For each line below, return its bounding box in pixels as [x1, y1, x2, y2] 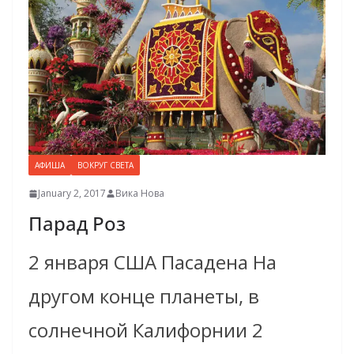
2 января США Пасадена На [28, 249, 277, 276]
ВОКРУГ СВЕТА [77, 160, 134, 171]
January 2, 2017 [38, 186, 106, 201]
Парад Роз [28, 210, 126, 237]
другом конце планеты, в [28, 283, 259, 310]
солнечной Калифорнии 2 [28, 317, 263, 344]
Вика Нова [115, 186, 164, 201]
